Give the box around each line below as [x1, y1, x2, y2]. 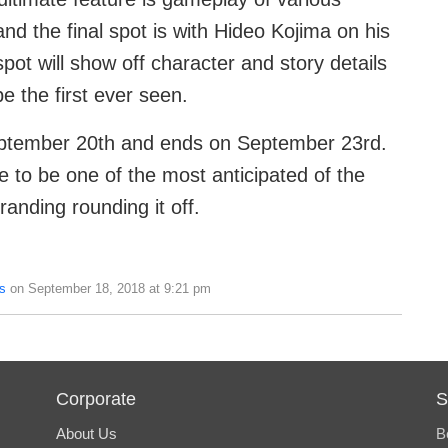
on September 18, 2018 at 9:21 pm [6, 281, 211, 297]
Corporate [56, 389, 136, 410]
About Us [56, 425, 117, 443]
